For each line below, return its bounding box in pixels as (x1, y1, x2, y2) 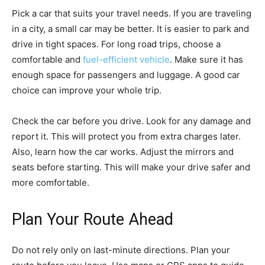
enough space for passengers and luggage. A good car (12, 69, 240, 80)
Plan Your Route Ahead (12, 209, 173, 229)
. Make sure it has (170, 53, 243, 65)
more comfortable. (12, 176, 89, 188)
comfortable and (12, 53, 83, 65)
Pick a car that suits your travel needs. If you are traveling (12, 7, 251, 19)
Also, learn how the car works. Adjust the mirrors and (12, 146, 234, 157)
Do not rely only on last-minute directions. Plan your (12, 244, 230, 256)
